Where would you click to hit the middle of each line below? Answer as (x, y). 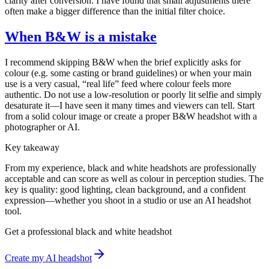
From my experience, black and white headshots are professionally (131, 168)
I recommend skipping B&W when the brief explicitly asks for (123, 62)
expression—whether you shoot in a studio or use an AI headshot (128, 200)
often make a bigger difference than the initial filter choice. (115, 11)
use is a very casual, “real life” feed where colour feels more (118, 83)
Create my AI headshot (48, 258)
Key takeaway (32, 147)
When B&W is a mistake (81, 36)
